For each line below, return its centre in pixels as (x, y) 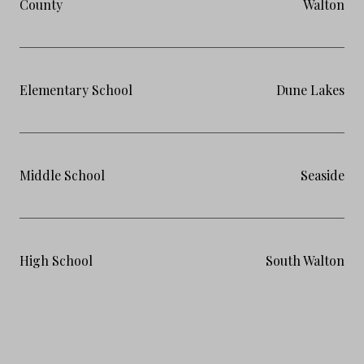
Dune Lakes (310, 89)
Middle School (62, 175)
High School (56, 260)
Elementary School (76, 89)
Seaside (323, 175)
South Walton (305, 260)
